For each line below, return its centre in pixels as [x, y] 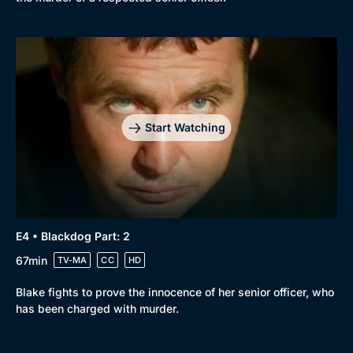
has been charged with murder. [97, 309]
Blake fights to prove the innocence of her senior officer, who [175, 292]
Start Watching [185, 128]
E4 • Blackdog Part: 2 [73, 236]
